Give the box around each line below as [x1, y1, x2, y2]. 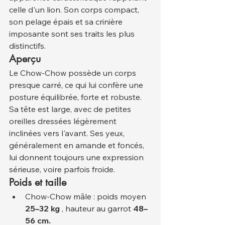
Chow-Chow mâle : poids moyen [25, 191, 148, 202]
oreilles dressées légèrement [9, 116, 119, 127]
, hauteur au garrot [60, 203, 133, 214]
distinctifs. [9, 41, 46, 51]
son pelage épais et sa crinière [9, 17, 125, 27]
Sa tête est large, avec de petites [9, 104, 133, 115]
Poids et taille [9, 176, 66, 189]
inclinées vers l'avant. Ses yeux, [9, 128, 127, 139]
